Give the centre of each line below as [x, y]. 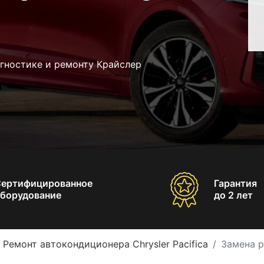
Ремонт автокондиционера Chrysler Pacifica [105, 244]
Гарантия [235, 183]
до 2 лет [233, 195]
